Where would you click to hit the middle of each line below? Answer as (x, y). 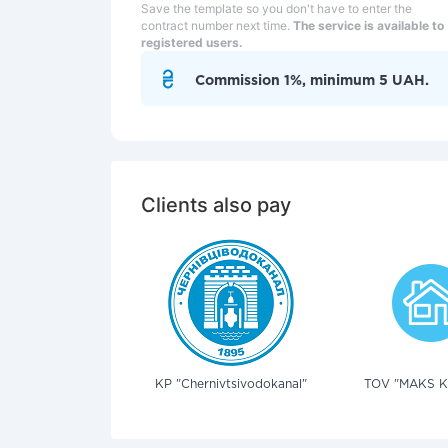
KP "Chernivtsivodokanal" (231, 384)
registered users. (192, 42)
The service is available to (368, 25)
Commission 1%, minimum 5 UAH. (312, 81)
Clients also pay (216, 205)
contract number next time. (217, 25)
